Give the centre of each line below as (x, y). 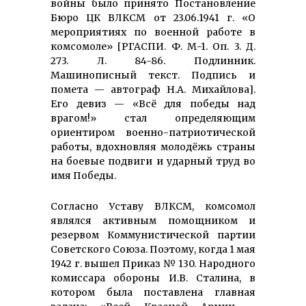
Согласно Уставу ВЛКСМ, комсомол (153, 207)
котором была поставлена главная (153, 293)
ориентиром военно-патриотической (153, 133)
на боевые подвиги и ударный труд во (153, 162)
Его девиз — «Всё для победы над (153, 104)
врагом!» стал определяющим (153, 119)
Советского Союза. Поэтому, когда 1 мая (153, 250)
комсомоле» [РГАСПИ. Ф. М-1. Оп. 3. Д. (153, 47)
